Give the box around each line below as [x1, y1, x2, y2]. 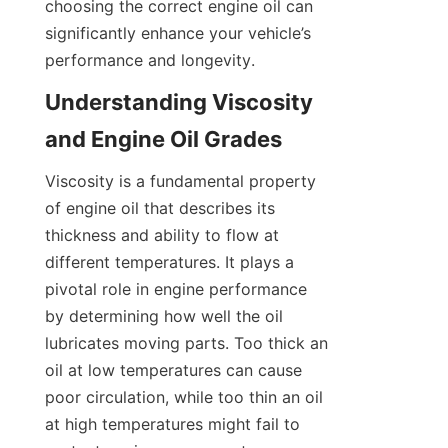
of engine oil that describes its [45, 198, 275, 219]
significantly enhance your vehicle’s [45, 23, 311, 44]
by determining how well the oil [45, 306, 283, 327]
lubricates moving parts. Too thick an [45, 333, 328, 354]
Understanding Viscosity [45, 89, 313, 116]
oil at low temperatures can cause [45, 360, 302, 381]
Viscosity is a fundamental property [45, 171, 316, 192]
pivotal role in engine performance [45, 279, 307, 300]
